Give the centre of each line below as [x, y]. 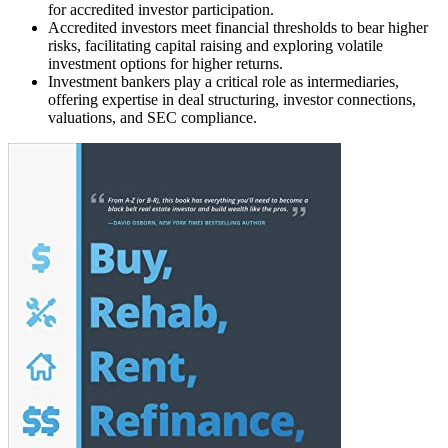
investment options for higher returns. [165, 63]
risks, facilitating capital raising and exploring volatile [215, 45]
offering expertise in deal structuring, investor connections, [232, 99]
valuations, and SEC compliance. [152, 117]
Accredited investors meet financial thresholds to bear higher [238, 27]
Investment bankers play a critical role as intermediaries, [223, 81]
